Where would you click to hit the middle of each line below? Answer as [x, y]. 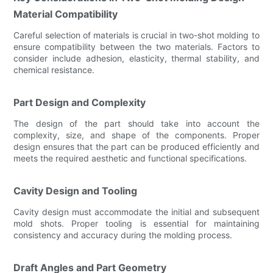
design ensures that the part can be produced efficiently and [136, 146]
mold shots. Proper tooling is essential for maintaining [136, 223]
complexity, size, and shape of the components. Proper [136, 135]
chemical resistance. [54, 69]
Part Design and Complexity [80, 102]
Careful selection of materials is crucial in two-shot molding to [136, 35]
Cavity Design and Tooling [76, 190]
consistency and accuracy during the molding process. [123, 235]
